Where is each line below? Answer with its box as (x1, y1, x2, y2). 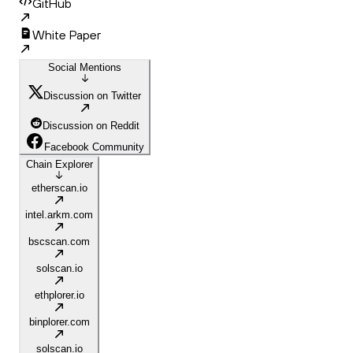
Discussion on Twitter (43, 90, 141, 102)
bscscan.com (28, 236, 90, 248)
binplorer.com (28, 316, 90, 329)
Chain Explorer (25, 158, 93, 171)
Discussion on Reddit (43, 120, 139, 132)
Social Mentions (48, 61, 121, 74)
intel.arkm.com (25, 209, 93, 221)
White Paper (32, 27, 101, 43)
